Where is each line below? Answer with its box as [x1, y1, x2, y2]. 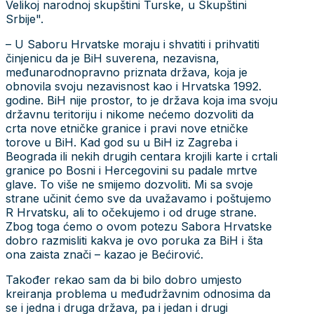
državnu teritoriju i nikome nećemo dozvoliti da [6, 107, 254, 121]
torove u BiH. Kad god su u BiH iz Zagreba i [6, 135, 238, 149]
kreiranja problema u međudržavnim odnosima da [6, 286, 271, 301]
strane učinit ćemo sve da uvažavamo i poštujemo [6, 191, 271, 205]
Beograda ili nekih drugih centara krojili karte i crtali [6, 149, 278, 163]
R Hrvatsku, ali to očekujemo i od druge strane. [6, 205, 257, 219]
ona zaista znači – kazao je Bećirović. [6, 247, 207, 261]
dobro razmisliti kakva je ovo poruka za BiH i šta [6, 233, 263, 247]
